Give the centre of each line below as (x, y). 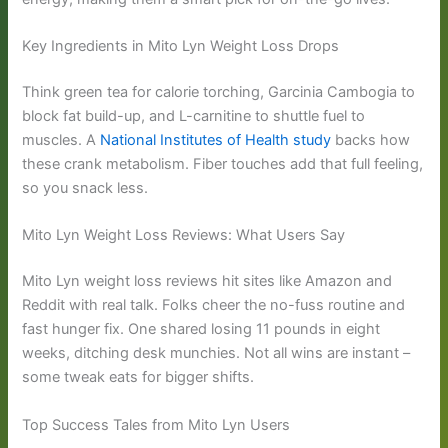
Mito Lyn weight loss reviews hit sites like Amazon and (207, 281)
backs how (371, 140)
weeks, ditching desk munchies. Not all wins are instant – (216, 353)
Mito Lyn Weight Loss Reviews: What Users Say (184, 235)
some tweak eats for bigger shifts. (138, 377)
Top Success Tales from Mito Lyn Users (156, 424)
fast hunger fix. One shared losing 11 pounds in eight (201, 329)
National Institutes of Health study (216, 140)
